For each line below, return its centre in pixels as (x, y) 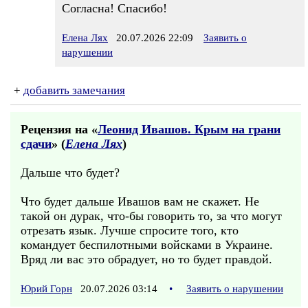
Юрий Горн (46, 289)
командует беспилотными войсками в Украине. (147, 245)
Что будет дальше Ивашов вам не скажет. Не (140, 201)
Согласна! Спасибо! (114, 8)
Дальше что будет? (70, 173)
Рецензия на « (59, 129)
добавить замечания (74, 90)
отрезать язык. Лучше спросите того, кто (130, 230)
